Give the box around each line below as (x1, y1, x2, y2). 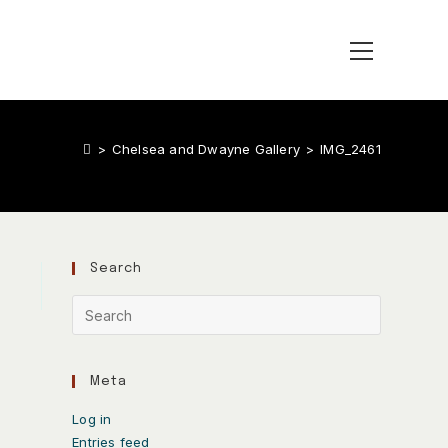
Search (90, 262, 143, 275)
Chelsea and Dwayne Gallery (111, 141, 300, 157)
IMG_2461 (320, 141, 381, 157)
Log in (72, 411, 112, 427)
